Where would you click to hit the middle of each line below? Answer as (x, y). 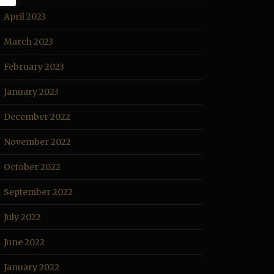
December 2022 (37, 117)
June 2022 (24, 242)
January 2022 (31, 267)
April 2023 (25, 17)
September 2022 (38, 192)
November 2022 (37, 142)
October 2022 (32, 167)
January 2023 (31, 92)
